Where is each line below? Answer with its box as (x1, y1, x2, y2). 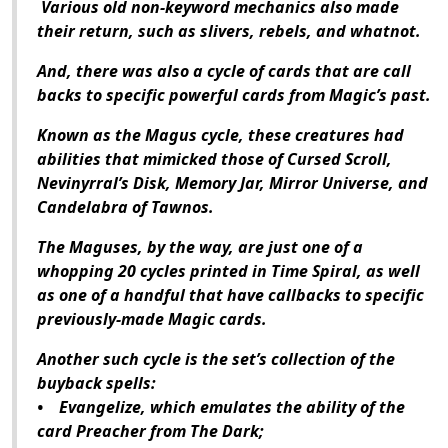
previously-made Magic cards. (37, 308, 267, 331)
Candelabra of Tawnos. (37, 196, 214, 219)
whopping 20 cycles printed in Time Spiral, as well (37, 260, 420, 283)
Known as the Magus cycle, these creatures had (37, 124, 404, 147)
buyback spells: (37, 372, 156, 395)
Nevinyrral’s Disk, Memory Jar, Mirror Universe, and (37, 172, 428, 195)
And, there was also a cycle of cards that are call (37, 60, 411, 83)
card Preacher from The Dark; (37, 420, 264, 443)
